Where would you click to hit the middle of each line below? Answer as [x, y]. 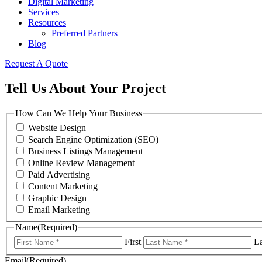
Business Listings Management [85, 151]
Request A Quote [36, 63]
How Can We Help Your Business [79, 113]
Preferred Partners [85, 33]
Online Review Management [81, 163]
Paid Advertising [59, 175]
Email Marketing [59, 210]
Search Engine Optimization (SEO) [93, 140]
